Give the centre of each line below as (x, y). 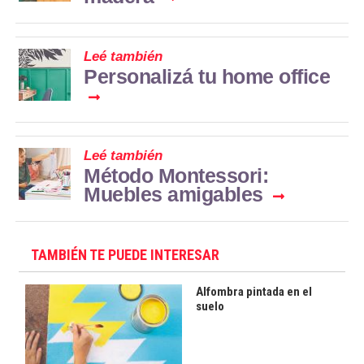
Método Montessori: (176, 175)
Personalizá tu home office (207, 76)
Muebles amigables (173, 194)
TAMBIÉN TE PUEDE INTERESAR (126, 254)
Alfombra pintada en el (253, 292)
